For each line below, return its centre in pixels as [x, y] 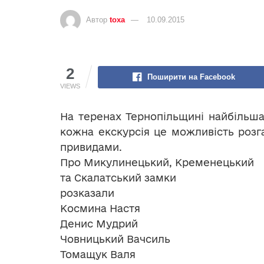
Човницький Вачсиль [115, 239]
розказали [87, 193]
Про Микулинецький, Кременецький [157, 163]
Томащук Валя [98, 255]
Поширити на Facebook [191, 77]
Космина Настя [100, 209]
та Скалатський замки [118, 178]
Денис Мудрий [99, 224]
